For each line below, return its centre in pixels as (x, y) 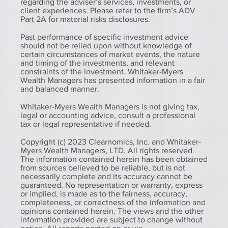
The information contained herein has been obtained (114, 159)
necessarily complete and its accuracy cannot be (106, 176)
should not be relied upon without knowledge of (106, 45)
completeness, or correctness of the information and (113, 202)
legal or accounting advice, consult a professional (108, 115)
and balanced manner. (61, 89)
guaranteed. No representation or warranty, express (111, 185)
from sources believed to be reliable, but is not (103, 167)
